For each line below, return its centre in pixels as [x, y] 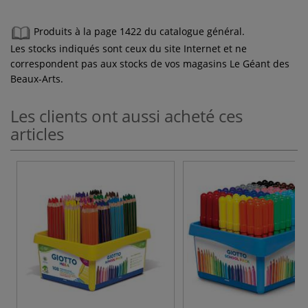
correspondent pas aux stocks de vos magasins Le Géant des [150, 63]
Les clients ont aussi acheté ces [126, 115]
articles [37, 133]
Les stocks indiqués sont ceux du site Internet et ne [129, 48]
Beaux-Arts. [37, 78]
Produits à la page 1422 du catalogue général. [139, 32]
